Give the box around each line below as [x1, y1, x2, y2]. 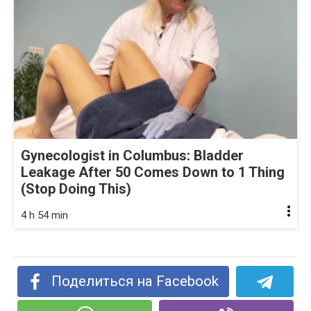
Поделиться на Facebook [51, 273, 219, 290]
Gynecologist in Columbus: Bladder [21, 147, 244, 165]
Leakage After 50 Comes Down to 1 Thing [21, 164, 285, 181]
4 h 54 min [21, 209, 68, 222]
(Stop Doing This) [21, 180, 131, 198]
